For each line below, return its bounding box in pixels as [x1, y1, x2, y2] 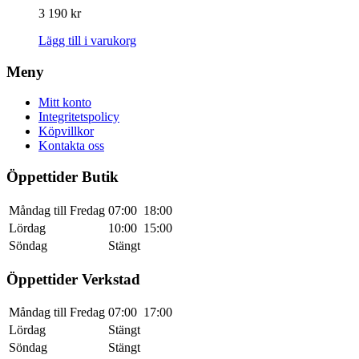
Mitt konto [38, 95, 91, 110]
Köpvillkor [38, 124, 94, 139]
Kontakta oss [38, 139, 104, 153]
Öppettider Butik [6, 168, 119, 186]
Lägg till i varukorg [38, 33, 136, 47]
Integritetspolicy [38, 110, 119, 124]
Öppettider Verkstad [6, 270, 140, 288]
